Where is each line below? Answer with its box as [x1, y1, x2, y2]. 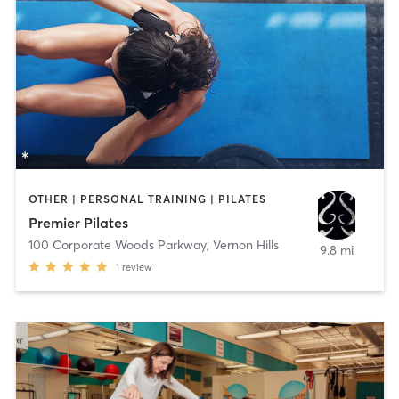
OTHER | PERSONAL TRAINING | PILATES [28, 192, 266, 207]
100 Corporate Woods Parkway [28, 236, 207, 253]
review [121, 260, 151, 273]
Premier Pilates [28, 213, 128, 232]
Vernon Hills [212, 236, 279, 253]
